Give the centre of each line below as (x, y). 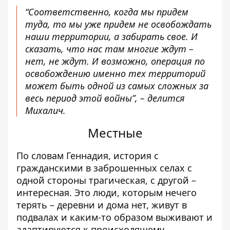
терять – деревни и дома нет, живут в (102, 205)
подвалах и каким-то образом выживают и (114, 217)
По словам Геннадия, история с (88, 156)
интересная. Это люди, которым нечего (107, 193)
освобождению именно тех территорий (115, 73)
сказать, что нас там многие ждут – (109, 49)
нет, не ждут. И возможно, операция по (115, 61)
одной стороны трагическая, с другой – (106, 180)
